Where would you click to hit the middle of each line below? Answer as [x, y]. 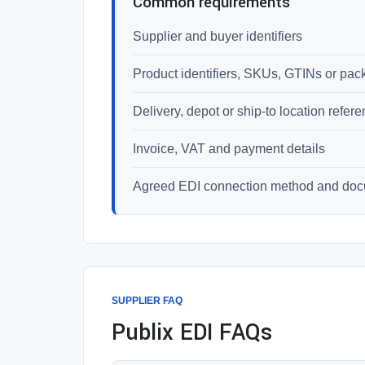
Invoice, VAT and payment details [229, 149]
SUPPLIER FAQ [147, 301]
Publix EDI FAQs [192, 333]
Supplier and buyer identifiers [218, 36]
